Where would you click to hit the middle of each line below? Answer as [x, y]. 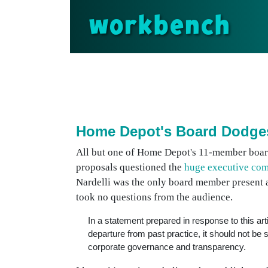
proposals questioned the [130, 167]
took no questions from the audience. [154, 197]
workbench [160, 26]
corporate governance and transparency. [167, 247]
